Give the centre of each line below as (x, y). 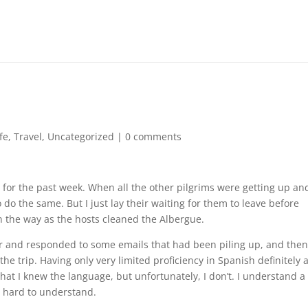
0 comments (154, 136)
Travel (28, 136)
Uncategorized (81, 136)
